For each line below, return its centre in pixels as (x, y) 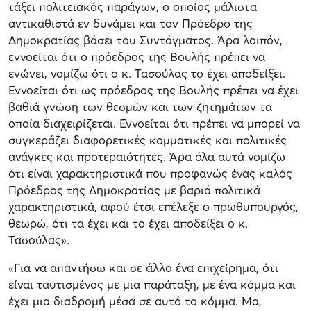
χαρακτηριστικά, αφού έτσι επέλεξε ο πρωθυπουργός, (153, 206)
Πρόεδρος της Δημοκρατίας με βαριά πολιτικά (134, 190)
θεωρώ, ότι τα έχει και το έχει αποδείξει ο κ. (128, 223)
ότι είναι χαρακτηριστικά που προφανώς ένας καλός (150, 173)
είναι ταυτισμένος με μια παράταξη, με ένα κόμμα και (152, 284)
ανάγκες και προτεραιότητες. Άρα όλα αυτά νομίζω (147, 156)
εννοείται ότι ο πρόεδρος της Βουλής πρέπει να (137, 56)
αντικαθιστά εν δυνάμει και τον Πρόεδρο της (131, 23)
